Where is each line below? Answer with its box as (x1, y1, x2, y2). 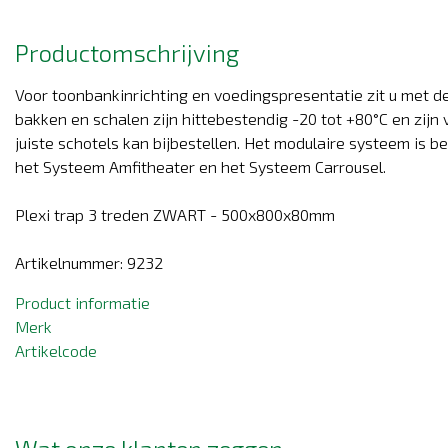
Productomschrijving (15, 38, 239, 68)
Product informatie (15, 293, 150, 313)
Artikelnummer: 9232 (15, 253, 163, 273)
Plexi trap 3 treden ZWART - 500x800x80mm (15, 205, 335, 225)
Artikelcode (15, 341, 97, 361)
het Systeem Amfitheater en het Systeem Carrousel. (15, 157, 386, 177)
